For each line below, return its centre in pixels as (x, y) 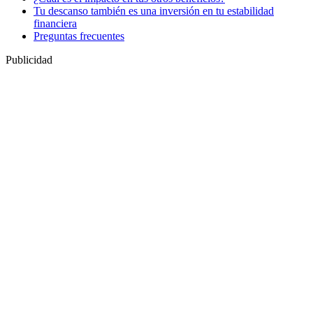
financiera (55, 24)
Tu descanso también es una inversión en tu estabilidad (154, 11)
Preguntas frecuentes (79, 36)
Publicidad (29, 60)
